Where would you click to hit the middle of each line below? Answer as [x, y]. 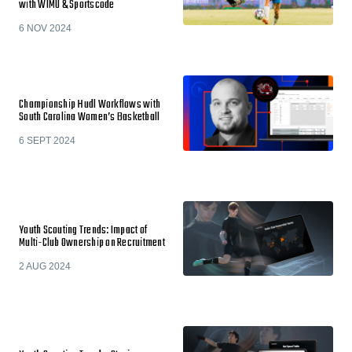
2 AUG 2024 [45, 266]
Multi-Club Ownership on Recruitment [92, 243]
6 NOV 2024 [45, 28]
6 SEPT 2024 [47, 141]
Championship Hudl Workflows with [90, 105]
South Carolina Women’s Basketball [90, 117]
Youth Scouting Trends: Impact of [83, 230]
